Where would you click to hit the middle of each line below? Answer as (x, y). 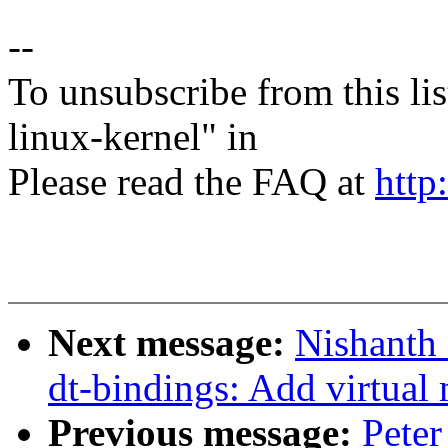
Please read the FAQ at (191, 182)
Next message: (171, 343)
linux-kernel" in (133, 137)
